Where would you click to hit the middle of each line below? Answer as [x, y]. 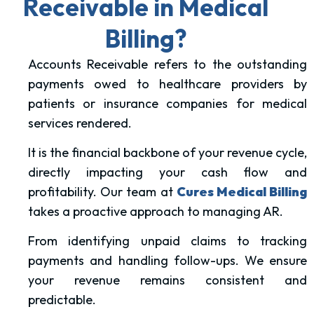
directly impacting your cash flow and [168, 172]
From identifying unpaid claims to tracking [168, 241]
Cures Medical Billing [242, 191]
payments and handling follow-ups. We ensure [168, 261]
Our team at [138, 191]
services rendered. [81, 123]
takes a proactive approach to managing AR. [157, 211]
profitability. [64, 191]
